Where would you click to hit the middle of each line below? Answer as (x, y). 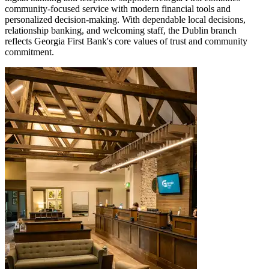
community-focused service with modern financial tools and (118, 8)
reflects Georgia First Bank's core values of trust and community (126, 41)
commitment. (29, 52)
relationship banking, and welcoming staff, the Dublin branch (121, 30)
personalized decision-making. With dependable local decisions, (125, 19)
